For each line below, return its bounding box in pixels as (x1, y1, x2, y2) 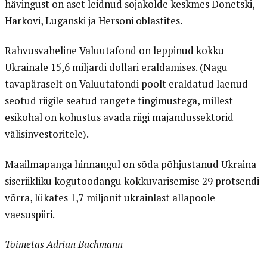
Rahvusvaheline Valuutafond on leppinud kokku (4, 44, 224, 58)
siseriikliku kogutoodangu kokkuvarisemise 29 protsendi (4, 174, 259, 188)
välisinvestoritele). (4, 128, 91, 141)
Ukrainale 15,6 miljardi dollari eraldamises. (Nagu (4, 61, 228, 74)
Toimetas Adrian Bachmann (4, 238, 123, 252)
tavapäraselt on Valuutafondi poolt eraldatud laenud (4, 77, 248, 91)
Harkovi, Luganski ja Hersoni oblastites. (4, 14, 184, 27)
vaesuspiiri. (4, 207, 57, 221)
